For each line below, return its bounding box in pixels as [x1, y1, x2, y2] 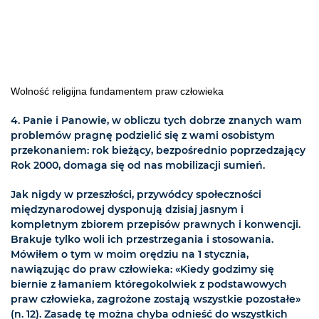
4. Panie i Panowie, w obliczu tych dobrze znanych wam [11, 114, 302, 127]
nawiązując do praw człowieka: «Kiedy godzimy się [11, 263, 274, 276]
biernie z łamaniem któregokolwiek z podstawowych [11, 278, 287, 291]
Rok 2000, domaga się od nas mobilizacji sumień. [11, 159, 265, 172]
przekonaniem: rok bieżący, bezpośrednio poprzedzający [11, 144, 305, 157]
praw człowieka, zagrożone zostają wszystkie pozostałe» [11, 293, 300, 306]
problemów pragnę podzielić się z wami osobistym [11, 129, 275, 142]
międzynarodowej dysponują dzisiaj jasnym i [11, 203, 244, 216]
